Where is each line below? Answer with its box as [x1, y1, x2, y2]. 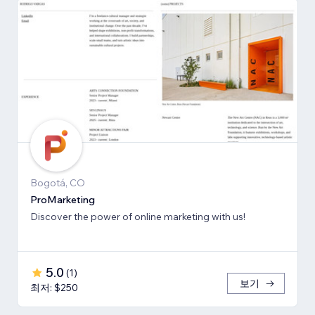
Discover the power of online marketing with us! [30, 210, 245, 223]
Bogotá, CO [30, 176, 85, 189]
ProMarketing [30, 193, 95, 206]
